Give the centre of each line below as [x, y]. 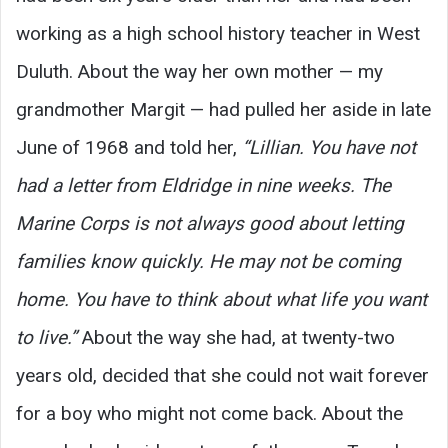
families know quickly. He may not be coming [208, 261]
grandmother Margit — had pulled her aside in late [223, 109]
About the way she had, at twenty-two [236, 337]
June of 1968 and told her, [129, 147]
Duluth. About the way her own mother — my [199, 71]
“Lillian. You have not [329, 147]
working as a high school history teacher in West [218, 33]
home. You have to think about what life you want [221, 299]
